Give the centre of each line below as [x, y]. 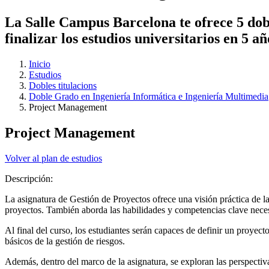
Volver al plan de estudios [53, 158]
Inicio [40, 64]
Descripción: [30, 178]
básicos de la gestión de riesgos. [65, 241]
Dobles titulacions [63, 85]
